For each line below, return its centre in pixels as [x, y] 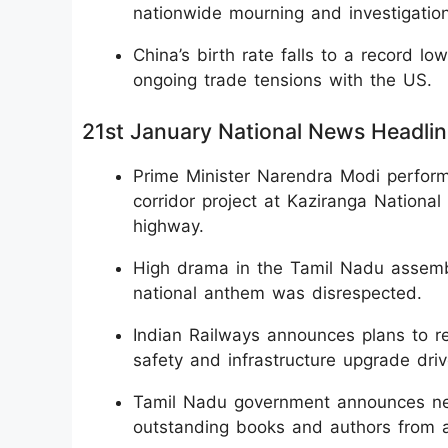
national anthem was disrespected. [277, 292]
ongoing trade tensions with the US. [282, 80]
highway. [168, 225]
